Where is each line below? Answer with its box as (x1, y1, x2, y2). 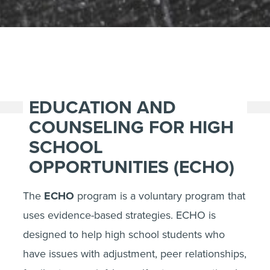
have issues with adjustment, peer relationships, (23, 247, 246, 260)
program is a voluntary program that (74, 189, 245, 202)
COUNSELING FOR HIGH (29, 116, 234, 139)
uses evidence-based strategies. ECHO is (23, 209, 216, 222)
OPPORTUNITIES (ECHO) (29, 156, 234, 178)
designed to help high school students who (23, 228, 225, 241)
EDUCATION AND (29, 96, 176, 119)
